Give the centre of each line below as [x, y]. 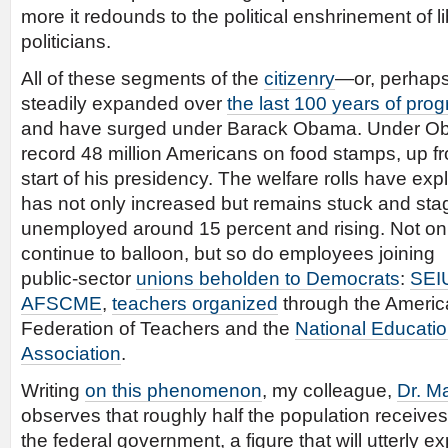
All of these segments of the [142, 78]
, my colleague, [329, 390]
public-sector [78, 278]
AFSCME [61, 303]
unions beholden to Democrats [268, 278]
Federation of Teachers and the [158, 328]
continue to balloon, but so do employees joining [228, 253]
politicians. [66, 41]
